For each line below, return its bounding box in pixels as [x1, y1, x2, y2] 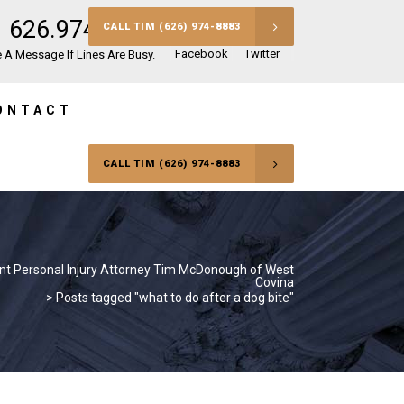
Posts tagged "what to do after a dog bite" [56, 289, 294, 305]
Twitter [244, 46, 280, 60]
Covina [255, 275, 294, 289]
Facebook [175, 46, 228, 60]
